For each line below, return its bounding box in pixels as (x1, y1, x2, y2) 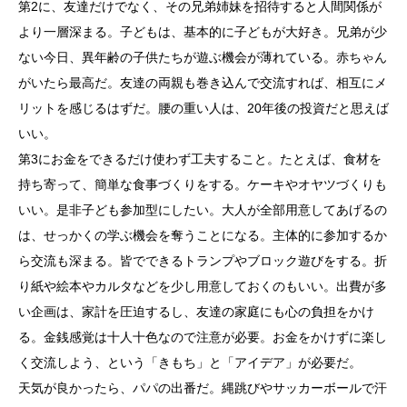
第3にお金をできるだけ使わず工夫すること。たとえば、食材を (18, 151, 382, 166)
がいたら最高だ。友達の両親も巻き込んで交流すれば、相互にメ (18, 74, 387, 90)
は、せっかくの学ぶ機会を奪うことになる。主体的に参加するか (18, 227, 387, 243)
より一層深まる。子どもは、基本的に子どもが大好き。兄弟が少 (18, 24, 387, 39)
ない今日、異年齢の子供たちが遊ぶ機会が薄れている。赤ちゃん (18, 49, 387, 65)
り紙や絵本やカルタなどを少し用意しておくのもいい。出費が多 (18, 278, 387, 293)
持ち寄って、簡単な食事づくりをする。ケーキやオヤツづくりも (18, 176, 387, 192)
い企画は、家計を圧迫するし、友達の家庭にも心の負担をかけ (18, 303, 374, 319)
